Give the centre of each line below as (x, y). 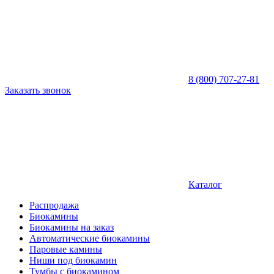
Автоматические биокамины (90, 238)
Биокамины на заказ (72, 227)
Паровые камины (66, 249)
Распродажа (54, 205)
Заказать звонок (38, 90)
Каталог (205, 184)
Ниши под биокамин (73, 260)
